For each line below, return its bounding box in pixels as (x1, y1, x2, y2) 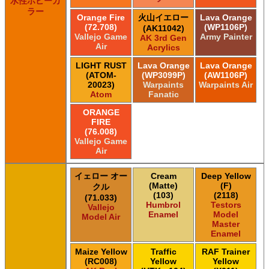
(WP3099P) (141, 70, 186, 80)
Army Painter (199, 31, 252, 41)
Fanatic (148, 89, 179, 99)
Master (212, 219, 240, 229)
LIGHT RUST (75, 60, 127, 70)
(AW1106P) (204, 70, 247, 80)
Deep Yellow (201, 171, 251, 181)
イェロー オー (74, 171, 127, 181)
